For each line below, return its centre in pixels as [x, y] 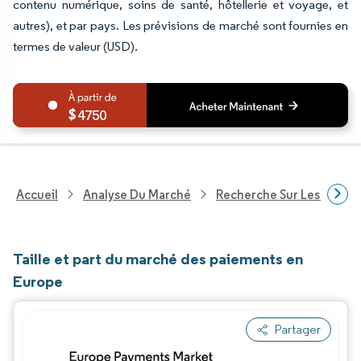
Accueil [37, 194]
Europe [38, 281]
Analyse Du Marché [137, 194]
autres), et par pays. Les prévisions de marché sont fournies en [180, 25]
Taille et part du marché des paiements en [158, 259]
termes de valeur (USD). [75, 46]
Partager [298, 329]
